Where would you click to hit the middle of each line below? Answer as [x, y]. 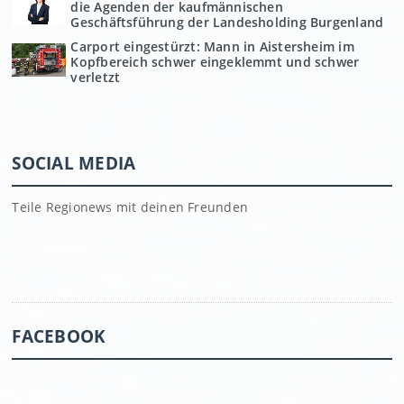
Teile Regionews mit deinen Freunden [130, 207]
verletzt [96, 77]
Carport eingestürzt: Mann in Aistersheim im [212, 46]
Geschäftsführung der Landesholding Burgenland [227, 22]
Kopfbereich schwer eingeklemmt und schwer [215, 61]
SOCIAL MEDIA [74, 162]
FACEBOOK [59, 335]
